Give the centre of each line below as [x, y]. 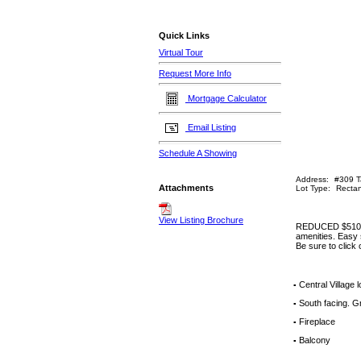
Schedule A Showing [198, 154]
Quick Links [184, 35]
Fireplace [317, 322]
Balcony [315, 340]
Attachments [186, 188]
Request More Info [195, 74]
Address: [312, 179]
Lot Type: [313, 188]
